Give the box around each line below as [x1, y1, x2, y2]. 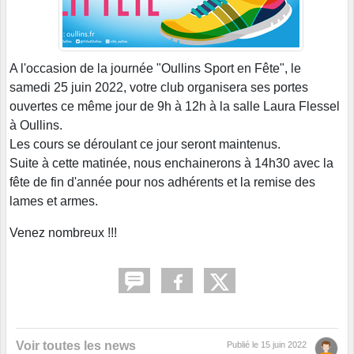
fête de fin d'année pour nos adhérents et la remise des [9, 175, 315, 190]
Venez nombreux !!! [9, 226, 117, 240]
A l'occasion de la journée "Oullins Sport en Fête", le [9, 62, 301, 76]
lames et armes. [9, 194, 98, 209]
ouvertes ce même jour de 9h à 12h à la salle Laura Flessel [9, 100, 340, 114]
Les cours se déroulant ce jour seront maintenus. [9, 137, 281, 152]
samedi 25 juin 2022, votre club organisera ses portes [9, 81, 308, 95]
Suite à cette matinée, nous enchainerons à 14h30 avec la [9, 156, 333, 171]
